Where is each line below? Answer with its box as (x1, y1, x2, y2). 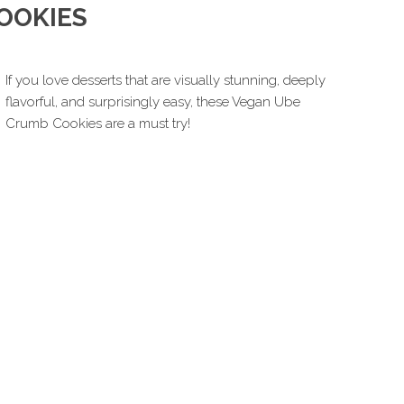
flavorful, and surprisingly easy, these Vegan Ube (5, 94, 300, 110)
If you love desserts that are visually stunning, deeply (5, 72, 326, 88)
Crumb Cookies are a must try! (5, 115, 190, 132)
